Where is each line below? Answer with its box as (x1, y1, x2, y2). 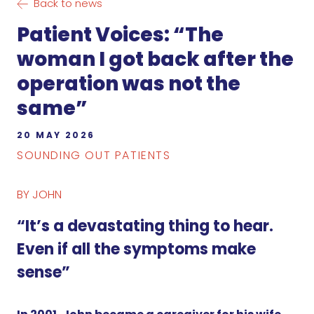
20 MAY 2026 (17, 129, 95, 142)
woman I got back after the (17, 46, 294, 74)
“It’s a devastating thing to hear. (17, 215, 273, 238)
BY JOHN (17, 186, 62, 203)
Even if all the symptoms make (17, 238, 256, 261)
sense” (17, 261, 70, 284)
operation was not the (17, 70, 240, 98)
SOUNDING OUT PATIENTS (17, 147, 171, 164)
